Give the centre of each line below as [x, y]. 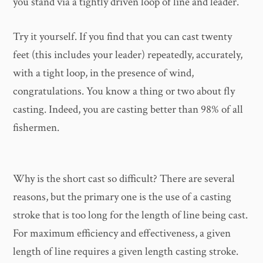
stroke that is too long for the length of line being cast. [131, 215]
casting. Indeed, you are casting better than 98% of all [128, 110]
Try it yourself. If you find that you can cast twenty [123, 37]
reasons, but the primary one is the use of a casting [122, 197]
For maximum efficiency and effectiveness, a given [122, 234]
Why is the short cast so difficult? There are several [124, 179]
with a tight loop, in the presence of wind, [104, 73]
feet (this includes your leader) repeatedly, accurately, [128, 55]
